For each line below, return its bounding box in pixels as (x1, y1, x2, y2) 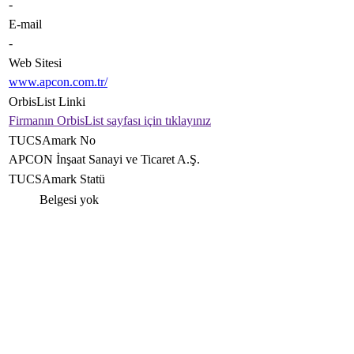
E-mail (9, 17, 42, 31)
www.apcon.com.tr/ (9, 75, 107, 88)
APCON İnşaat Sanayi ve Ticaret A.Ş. (9, 153, 203, 166)
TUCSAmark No (9, 134, 96, 147)
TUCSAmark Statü (9, 172, 105, 186)
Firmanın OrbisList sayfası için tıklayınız (9, 114, 211, 127)
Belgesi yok (36, 193, 99, 207)
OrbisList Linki (9, 95, 85, 108)
